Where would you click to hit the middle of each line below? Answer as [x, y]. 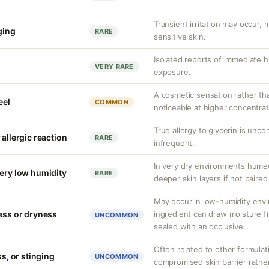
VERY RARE [114, 67]
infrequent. [174, 143]
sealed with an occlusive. [200, 226]
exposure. [172, 72]
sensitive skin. [180, 37]
